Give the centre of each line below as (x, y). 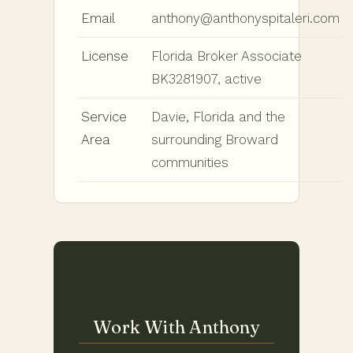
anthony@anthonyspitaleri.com (245, 18)
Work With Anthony (176, 327)
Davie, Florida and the (218, 116)
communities (190, 162)
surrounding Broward (215, 139)
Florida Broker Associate (227, 56)
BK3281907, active (206, 78)
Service (104, 116)
